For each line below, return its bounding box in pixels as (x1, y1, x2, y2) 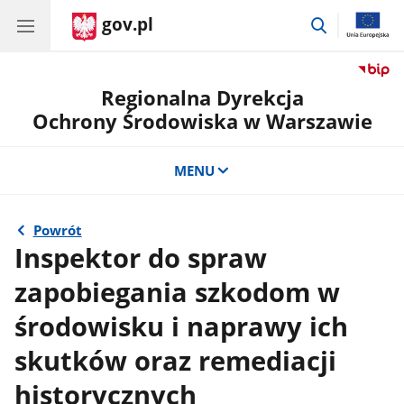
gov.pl (102, 13, 153, 36)
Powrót (32, 221, 82, 240)
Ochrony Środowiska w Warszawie (32, 107, 372, 135)
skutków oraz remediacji (14, 342, 337, 379)
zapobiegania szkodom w (14, 273, 341, 310)
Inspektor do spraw (14, 239, 268, 276)
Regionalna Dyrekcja (100, 84, 304, 112)
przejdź (328, 13, 374, 32)
